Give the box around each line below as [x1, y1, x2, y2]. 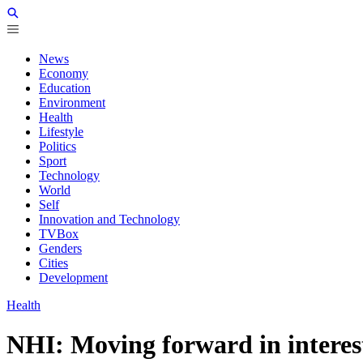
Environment [39, 96, 105, 109]
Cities [39, 256, 68, 270]
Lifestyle [39, 125, 83, 139]
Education [39, 81, 91, 95]
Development [39, 271, 108, 284]
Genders [39, 241, 82, 255]
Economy [39, 66, 88, 80]
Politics [39, 139, 76, 153]
